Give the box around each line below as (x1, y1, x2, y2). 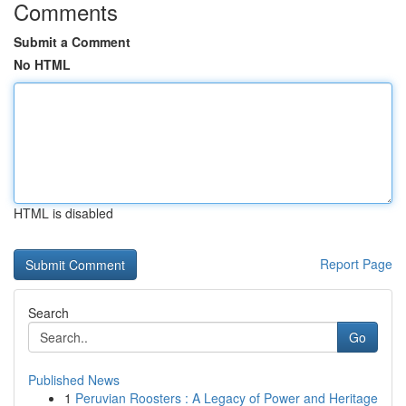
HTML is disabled (14, 204, 113, 222)
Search (28, 304, 69, 322)
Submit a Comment (14, 33, 130, 51)
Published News (28, 371, 120, 389)
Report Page (320, 255, 392, 273)
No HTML (14, 55, 71, 73)
